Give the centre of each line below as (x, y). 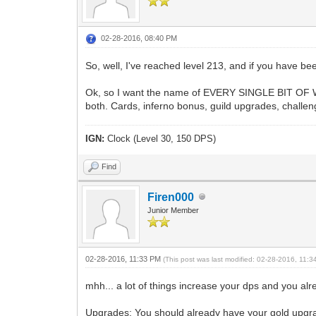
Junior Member (174, 210)
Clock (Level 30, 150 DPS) (162, 138)
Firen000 (171, 197)
